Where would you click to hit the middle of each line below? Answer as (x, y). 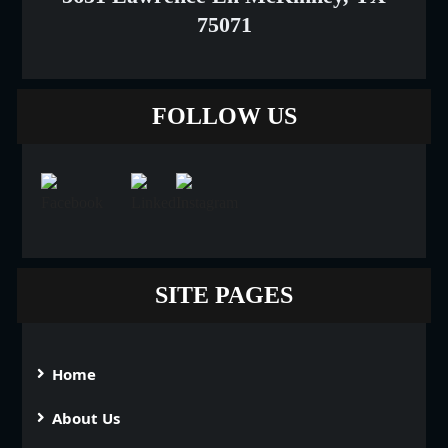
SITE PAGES (224, 295)
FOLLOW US (224, 116)
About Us (86, 418)
